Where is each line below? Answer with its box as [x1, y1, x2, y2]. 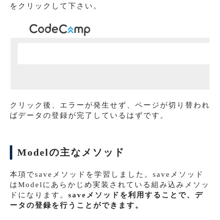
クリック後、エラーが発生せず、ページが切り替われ [10, 101, 210, 109]
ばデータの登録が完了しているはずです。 [10, 111, 168, 119]
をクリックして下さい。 [10, 2, 102, 10]
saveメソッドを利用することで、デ [68, 191, 203, 199]
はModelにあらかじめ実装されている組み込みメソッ [10, 180, 210, 189]
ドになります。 [10, 191, 68, 199]
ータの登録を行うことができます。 [10, 201, 143, 209]
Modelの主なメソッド [17, 147, 125, 158]
